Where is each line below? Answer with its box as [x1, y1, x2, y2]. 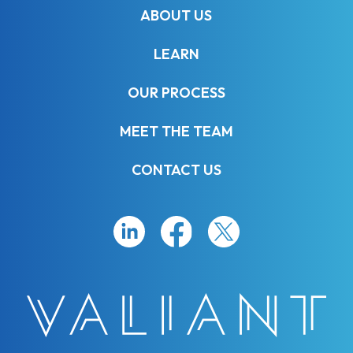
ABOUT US [140, 6, 213, 25]
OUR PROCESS [127, 84, 225, 102]
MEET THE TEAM [119, 122, 233, 141]
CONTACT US [131, 161, 221, 180]
